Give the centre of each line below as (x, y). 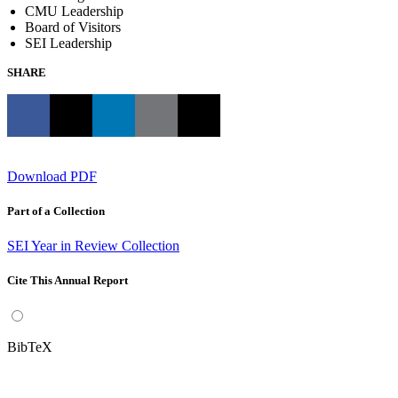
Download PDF (52, 176)
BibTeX (30, 347)
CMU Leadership (74, 11)
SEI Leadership (68, 43)
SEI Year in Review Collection (93, 245)
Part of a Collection (56, 211)
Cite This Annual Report (68, 281)
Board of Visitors (73, 27)
